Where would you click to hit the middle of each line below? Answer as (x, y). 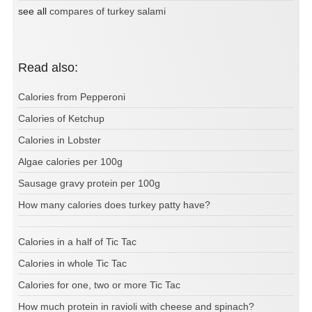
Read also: (53, 67)
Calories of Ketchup (61, 118)
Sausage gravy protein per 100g (89, 183)
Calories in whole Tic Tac (72, 263)
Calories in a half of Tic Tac (77, 241)
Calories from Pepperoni (72, 96)
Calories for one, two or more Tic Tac (99, 284)
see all (34, 11)
